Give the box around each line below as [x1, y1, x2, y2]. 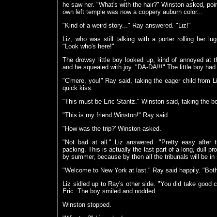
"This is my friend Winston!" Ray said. [62, 111, 170, 119]
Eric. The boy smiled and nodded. [62, 187, 157, 195]
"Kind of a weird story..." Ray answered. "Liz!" [62, 22, 191, 30]
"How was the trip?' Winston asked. [62, 125, 161, 133]
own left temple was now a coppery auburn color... [62, 8, 202, 16]
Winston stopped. [62, 201, 111, 209]
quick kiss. [62, 84, 93, 92]
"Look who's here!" [62, 43, 114, 50]
